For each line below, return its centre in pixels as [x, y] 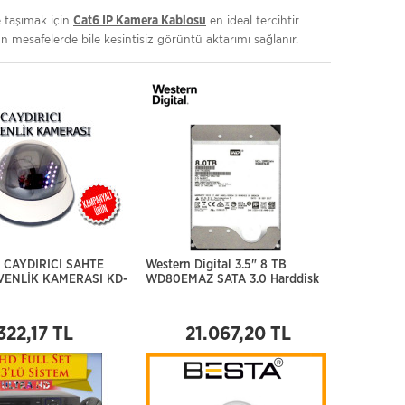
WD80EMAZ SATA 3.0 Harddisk [232, 279]
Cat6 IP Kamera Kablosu [140, 21]
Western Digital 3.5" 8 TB [216, 265]
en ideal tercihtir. [254, 20]
